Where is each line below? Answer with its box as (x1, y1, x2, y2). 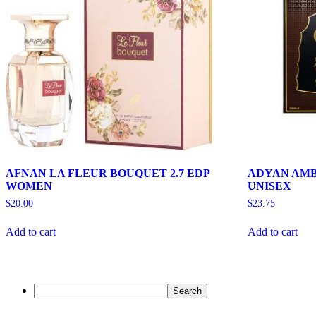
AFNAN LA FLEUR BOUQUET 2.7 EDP (6, 166, 209, 179)
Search (33, 282, 63, 295)
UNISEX (248, 179, 292, 192)
